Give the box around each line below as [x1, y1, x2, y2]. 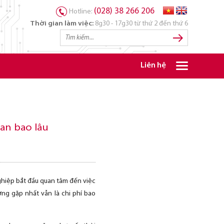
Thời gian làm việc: [30, 20, 93, 27]
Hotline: [69, 8, 94, 15]
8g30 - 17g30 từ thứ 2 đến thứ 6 [93, 20, 188, 27]
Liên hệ [140, 62, 166, 69]
